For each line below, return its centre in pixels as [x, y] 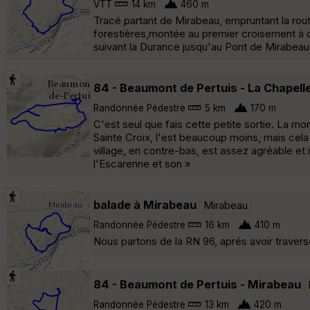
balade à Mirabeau [145, 204]
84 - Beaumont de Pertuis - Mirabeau [197, 284]
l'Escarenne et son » [142, 163]
